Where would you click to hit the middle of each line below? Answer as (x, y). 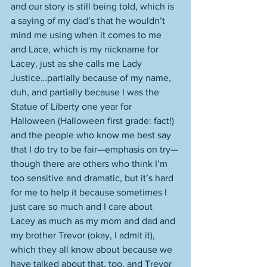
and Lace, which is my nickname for (86, 49)
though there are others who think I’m (90, 164)
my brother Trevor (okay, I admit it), (84, 235)
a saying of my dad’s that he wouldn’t (89, 21)
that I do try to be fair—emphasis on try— (94, 149)
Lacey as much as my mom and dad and (94, 221)
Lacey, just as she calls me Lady (77, 63)
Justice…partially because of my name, (92, 78)
